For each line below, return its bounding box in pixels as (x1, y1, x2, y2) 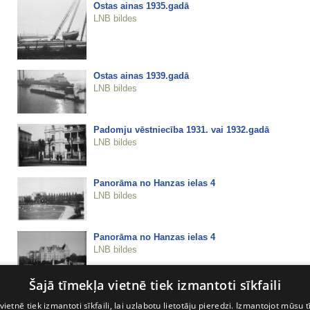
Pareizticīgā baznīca (93, 290, 180, 301)
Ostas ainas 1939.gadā (93, 70, 189, 81)
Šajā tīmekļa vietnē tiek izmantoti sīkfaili (28, 277, 282, 293)
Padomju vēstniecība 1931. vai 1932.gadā (93, 124, 269, 135)
